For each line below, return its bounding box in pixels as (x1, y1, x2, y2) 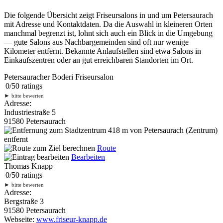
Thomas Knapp (4, 161, 53, 170)
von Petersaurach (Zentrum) (128, 125, 218, 134)
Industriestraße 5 (4, 108, 56, 116)
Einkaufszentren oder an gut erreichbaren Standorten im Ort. (4, 55, 193, 64)
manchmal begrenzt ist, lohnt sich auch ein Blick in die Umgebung (4, 28, 213, 37)
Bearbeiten (71, 152, 105, 161)
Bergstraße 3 (4, 197, 44, 206)
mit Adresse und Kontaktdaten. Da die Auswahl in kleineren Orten (4, 19, 213, 28)
